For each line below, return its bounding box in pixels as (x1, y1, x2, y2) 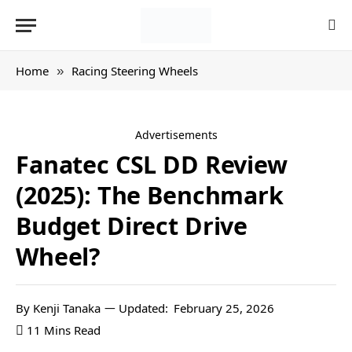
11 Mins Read (27, 322, 101, 338)
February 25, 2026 (174, 300, 274, 316)
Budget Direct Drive (16, 209, 248, 242)
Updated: (119, 300, 168, 316)
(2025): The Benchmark (16, 178, 284, 211)
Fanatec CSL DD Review (16, 148, 288, 181)
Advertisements (134, 127, 218, 142)
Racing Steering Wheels (71, 63, 198, 79)
